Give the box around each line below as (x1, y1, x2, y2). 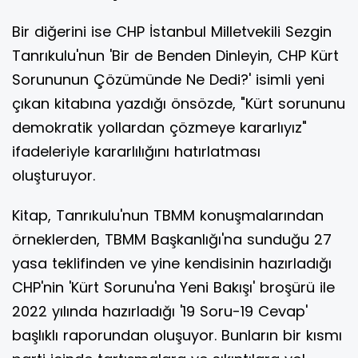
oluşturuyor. (12, 165, 95, 186)
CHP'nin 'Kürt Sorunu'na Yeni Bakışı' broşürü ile (12, 277, 335, 298)
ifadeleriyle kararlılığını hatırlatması (12, 141, 261, 162)
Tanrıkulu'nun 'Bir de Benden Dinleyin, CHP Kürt (12, 46, 339, 66)
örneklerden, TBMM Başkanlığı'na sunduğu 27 (12, 229, 332, 250)
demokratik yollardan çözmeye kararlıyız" (12, 117, 307, 138)
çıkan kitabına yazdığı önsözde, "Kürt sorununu (12, 93, 345, 114)
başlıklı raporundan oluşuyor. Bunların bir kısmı (12, 325, 342, 346)
